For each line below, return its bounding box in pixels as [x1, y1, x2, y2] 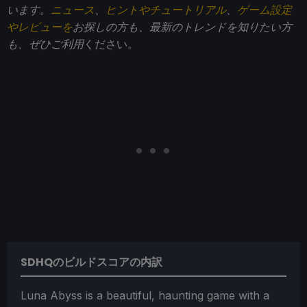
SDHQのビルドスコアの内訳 [21, 254, 162, 271]
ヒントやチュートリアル [106, 3, 226, 17]
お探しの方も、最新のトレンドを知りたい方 [73, 20, 292, 34]
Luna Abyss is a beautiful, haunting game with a [21, 288, 269, 303]
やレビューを [7, 20, 73, 34]
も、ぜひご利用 [7, 37, 84, 51]
